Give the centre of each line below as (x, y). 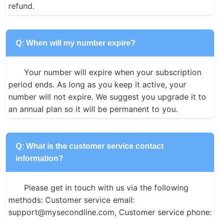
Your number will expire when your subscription (113, 72)
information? (40, 158)
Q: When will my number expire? (76, 43)
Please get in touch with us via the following (106, 187)
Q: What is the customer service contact (90, 146)
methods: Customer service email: (71, 200)
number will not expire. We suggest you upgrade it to (107, 96)
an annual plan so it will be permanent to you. (93, 109)
